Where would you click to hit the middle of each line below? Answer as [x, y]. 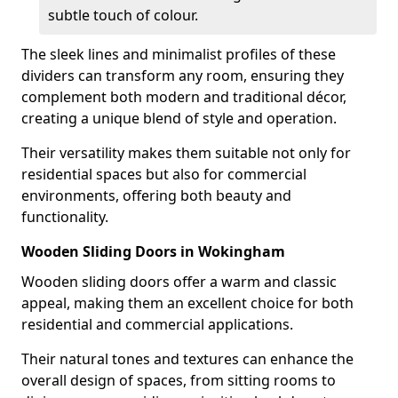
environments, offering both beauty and [156, 195]
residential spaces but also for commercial [164, 174]
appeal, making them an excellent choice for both [187, 303]
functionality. [65, 217]
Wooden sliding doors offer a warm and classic [179, 282]
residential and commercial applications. [157, 324]
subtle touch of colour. [123, 15]
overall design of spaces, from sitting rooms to [179, 380]
